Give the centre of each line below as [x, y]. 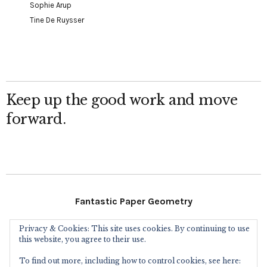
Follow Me [133, 234]
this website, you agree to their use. [83, 239]
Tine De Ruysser [57, 20]
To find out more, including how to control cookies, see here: [130, 261]
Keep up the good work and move [122, 100]
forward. [36, 119]
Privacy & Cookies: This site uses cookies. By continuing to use [134, 229]
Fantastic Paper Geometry [133, 201]
